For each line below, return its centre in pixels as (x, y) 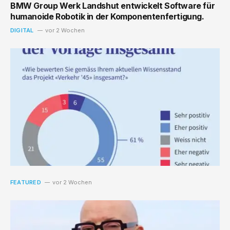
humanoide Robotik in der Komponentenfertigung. (107, 16)
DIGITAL (22, 30)
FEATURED (26, 183)
